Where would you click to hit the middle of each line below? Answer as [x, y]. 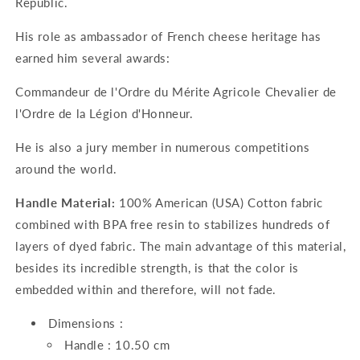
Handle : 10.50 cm [117, 345]
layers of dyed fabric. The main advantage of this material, [181, 246]
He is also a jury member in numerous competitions [163, 147]
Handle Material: [65, 202]
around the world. [66, 169]
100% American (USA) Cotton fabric [221, 202]
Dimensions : [86, 323]
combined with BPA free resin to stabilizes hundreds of [173, 224]
